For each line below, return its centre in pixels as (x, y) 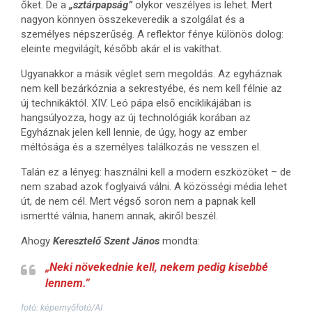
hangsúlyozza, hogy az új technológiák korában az (136, 118)
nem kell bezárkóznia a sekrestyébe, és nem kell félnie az (151, 89)
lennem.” (68, 283)
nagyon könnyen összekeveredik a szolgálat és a (133, 20)
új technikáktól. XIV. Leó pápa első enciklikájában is (136, 103)
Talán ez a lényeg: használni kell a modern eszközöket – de (156, 172)
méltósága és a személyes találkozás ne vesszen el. (141, 147)
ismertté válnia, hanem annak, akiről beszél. (119, 216)
